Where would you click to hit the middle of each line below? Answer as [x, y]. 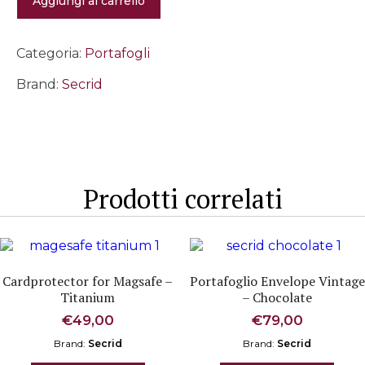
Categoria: [51, 54]
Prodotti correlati [182, 198]
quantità [44, 36]
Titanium [88, 298]
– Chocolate [277, 298]
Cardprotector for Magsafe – [88, 281]
